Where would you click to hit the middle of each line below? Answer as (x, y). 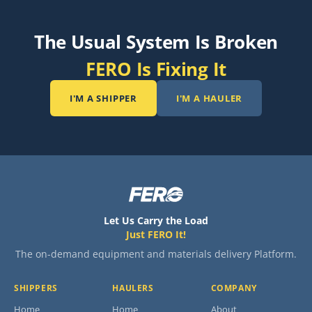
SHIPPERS (36, 288)
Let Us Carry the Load (156, 220)
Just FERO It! (156, 234)
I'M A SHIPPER (103, 98)
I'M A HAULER (209, 98)
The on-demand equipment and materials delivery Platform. (156, 254)
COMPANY (234, 288)
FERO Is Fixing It (156, 69)
